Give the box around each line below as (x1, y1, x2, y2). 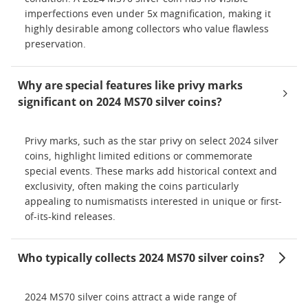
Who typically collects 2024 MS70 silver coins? (18, 250, 265, 265)
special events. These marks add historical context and (25, 167, 277, 177)
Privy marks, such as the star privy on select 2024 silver (25, 137, 278, 146)
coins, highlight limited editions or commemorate (25, 152, 252, 162)
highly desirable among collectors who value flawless (25, 25, 269, 34)
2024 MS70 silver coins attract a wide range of (25, 293, 236, 302)
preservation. (25, 40, 86, 49)
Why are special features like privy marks (18, 78, 243, 93)
